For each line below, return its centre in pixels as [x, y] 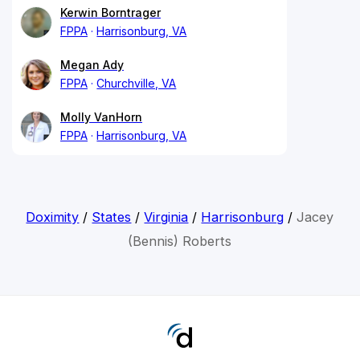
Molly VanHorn [101, 117]
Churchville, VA [137, 83]
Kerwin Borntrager [110, 12]
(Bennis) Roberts [180, 241]
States [112, 217]
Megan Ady [92, 64]
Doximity [53, 217]
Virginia [166, 217]
